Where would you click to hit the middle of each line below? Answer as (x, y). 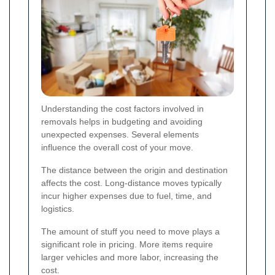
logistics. (58, 208)
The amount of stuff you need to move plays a (130, 231)
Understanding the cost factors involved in (122, 108)
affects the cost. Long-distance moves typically (131, 183)
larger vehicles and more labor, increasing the (130, 257)
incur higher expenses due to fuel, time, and (126, 196)
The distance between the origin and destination (134, 170)
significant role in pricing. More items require (127, 244)
